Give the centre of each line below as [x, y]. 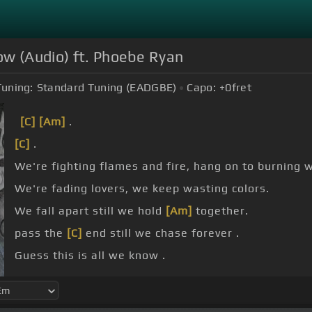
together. [220, 211]
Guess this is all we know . [90, 256]
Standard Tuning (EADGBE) [107, 88]
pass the [41, 233]
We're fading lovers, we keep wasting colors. [142, 189]
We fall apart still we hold [90, 211]
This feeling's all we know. [90, 278]
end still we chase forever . [161, 233]
